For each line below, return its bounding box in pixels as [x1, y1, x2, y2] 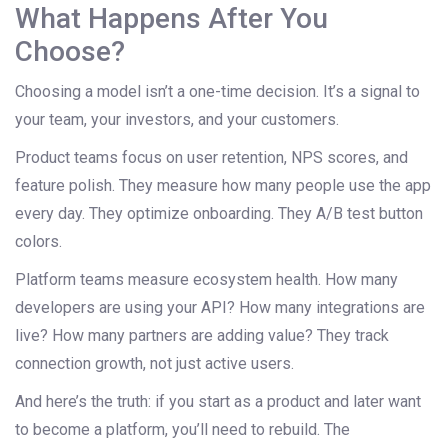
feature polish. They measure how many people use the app [15, 176, 431, 196]
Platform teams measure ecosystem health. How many [15, 270, 398, 290]
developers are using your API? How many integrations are [15, 298, 425, 318]
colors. [15, 232, 62, 252]
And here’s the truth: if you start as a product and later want [15, 392, 421, 412]
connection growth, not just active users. [15, 354, 294, 374]
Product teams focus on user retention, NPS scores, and [15, 148, 408, 168]
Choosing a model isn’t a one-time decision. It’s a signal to [15, 82, 420, 102]
